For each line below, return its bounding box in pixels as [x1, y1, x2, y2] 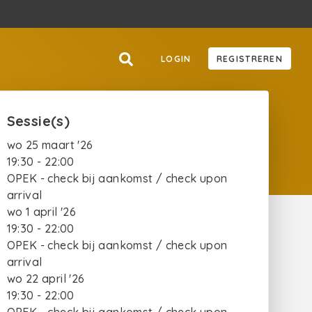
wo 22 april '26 [6, 272, 85, 286]
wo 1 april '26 [6, 205, 77, 219]
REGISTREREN [216, 54, 283, 64]
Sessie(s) [6, 112, 70, 130]
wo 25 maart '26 [6, 138, 93, 152]
